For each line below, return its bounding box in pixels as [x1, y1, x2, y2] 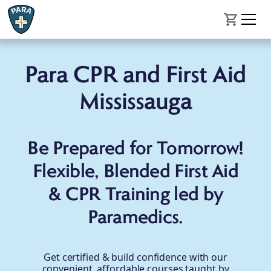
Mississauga [79, 91, 192, 115]
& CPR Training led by [48, 186, 223, 205]
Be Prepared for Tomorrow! [27, 140, 244, 159]
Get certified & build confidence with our [44, 250, 227, 264]
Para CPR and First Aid [25, 64, 246, 88]
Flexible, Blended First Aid [32, 163, 239, 182]
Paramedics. [88, 209, 183, 228]
